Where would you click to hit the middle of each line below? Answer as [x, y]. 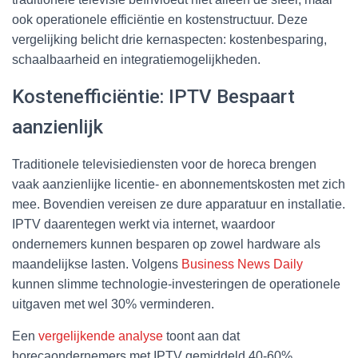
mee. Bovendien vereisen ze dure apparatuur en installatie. [179, 204]
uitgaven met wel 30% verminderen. [113, 304]
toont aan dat [201, 336]
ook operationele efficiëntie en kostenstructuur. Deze [160, 19]
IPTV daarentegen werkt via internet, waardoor [143, 224]
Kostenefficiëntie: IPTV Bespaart [153, 96]
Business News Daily [242, 264]
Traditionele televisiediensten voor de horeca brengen [164, 164]
